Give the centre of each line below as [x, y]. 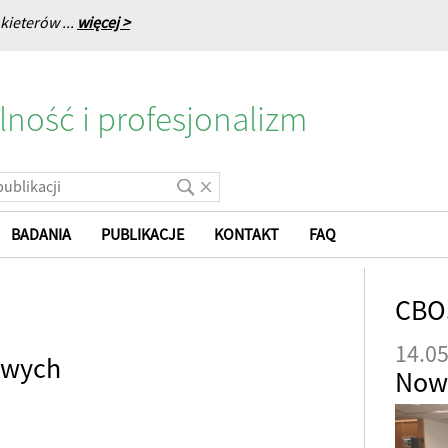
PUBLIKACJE [142, 234]
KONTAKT [246, 234]
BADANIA [41, 234]
